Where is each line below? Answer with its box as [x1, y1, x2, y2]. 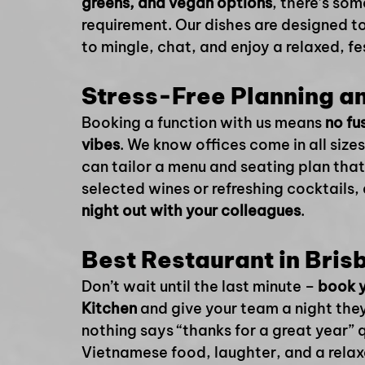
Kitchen [81, 299, 137, 318]
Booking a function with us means [81, 113, 325, 132]
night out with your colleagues [81, 201, 301, 220]
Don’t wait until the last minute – [81, 277, 318, 296]
